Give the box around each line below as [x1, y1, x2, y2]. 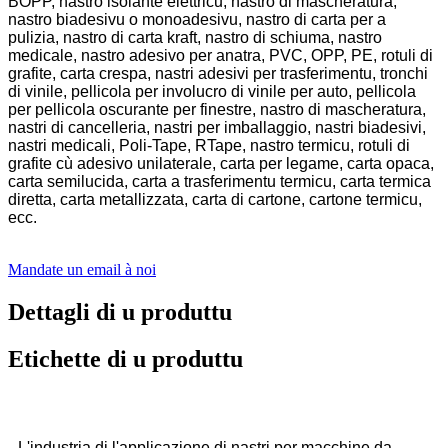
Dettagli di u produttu [8, 299, 232, 326]
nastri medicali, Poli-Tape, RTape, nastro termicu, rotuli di [8, 137, 410, 155]
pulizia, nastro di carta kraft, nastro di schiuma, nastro [8, 29, 382, 47]
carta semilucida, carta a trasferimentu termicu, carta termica [8, 173, 431, 191]
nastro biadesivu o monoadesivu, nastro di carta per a [8, 11, 386, 29]
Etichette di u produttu [8, 346, 243, 373]
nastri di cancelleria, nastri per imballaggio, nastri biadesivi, [8, 119, 426, 137]
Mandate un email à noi [8, 261, 156, 279]
